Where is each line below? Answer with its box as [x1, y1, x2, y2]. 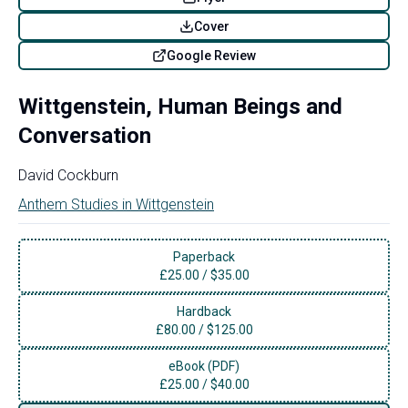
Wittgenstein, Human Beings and [18, 93, 342, 119]
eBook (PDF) [168, 358, 240, 373]
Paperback [173, 249, 235, 264]
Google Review [167, 47, 256, 63]
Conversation [18, 122, 151, 148]
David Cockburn [18, 166, 118, 184]
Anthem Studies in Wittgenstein [18, 195, 214, 213]
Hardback [177, 303, 231, 319]
